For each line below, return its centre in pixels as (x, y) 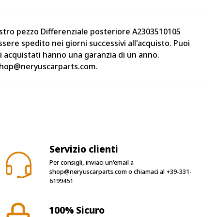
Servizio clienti (84, 149)
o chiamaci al (146, 171)
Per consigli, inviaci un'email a (91, 162)
